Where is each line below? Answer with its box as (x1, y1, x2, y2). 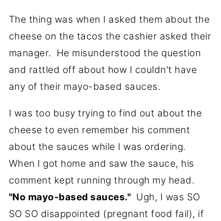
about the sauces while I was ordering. (8, 141, 189, 153)
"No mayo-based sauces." (8, 191, 131, 203)
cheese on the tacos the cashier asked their (8, 31, 212, 42)
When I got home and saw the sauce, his (8, 158, 194, 170)
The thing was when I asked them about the (8, 14, 210, 26)
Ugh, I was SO (131, 191, 200, 203)
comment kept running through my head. (8, 175, 197, 186)
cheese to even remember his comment (8, 124, 190, 136)
